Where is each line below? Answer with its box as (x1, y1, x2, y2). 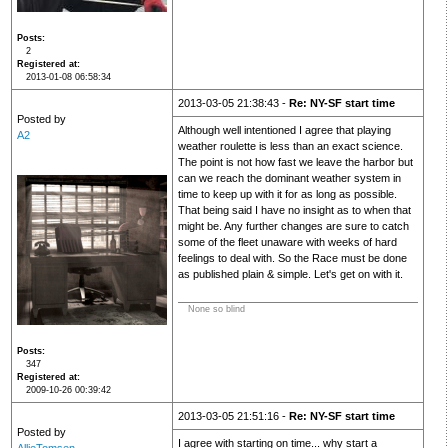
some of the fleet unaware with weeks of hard (177, 236, 397, 249)
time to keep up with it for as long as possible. (177, 188, 397, 201)
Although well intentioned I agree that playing (177, 124, 391, 137)
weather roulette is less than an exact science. (177, 140, 403, 153)
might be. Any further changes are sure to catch (177, 220, 409, 233)
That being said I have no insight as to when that (177, 204, 411, 217)
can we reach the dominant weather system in (177, 172, 401, 185)
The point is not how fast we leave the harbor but (177, 156, 413, 169)
